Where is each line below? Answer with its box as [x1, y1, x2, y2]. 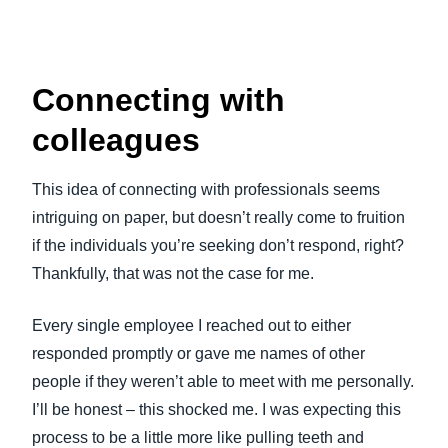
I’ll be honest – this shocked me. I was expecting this [32, 401, 401, 418]
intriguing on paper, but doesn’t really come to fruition [32, 209, 405, 226]
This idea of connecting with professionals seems [32, 181, 380, 198]
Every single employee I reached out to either [32, 317, 351, 334]
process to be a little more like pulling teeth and [32, 429, 364, 446]
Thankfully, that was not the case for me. [32, 265, 314, 282]
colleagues [32, 122, 200, 158]
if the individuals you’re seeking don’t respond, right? [32, 237, 404, 254]
